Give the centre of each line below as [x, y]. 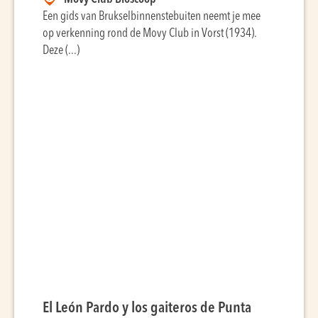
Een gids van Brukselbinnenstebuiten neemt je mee [152, 17]
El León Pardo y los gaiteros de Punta [147, 308]
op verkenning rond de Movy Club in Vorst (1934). [149, 34]
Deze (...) [61, 51]
